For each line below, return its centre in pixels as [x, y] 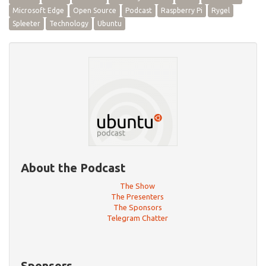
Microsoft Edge [38, 10]
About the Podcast [73, 168]
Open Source [95, 10]
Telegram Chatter [137, 218]
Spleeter [26, 23]
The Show [137, 186]
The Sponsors [137, 207]
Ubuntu [110, 23]
